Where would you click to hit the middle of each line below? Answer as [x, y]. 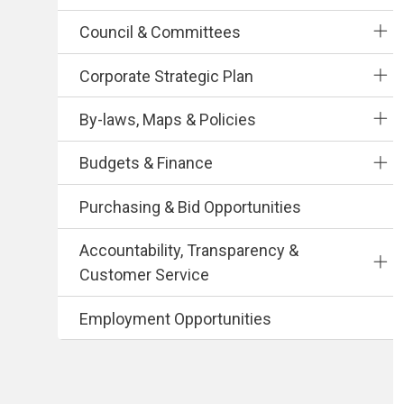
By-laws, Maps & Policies [168, 120]
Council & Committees [160, 32]
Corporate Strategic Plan [166, 76]
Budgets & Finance [146, 163]
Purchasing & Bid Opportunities [190, 207]
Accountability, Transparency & [189, 251]
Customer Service [144, 275]
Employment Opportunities [175, 318]
